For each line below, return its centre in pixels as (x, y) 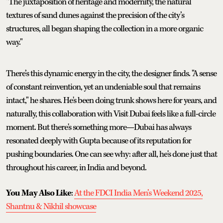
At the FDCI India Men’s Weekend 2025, (138, 193)
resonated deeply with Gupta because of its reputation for (99, 141)
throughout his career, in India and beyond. (76, 167)
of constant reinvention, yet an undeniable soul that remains (103, 87)
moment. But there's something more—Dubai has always (99, 127)
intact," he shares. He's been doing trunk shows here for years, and (111, 100)
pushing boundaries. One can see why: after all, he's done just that (111, 154)
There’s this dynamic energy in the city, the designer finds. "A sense (111, 73)
